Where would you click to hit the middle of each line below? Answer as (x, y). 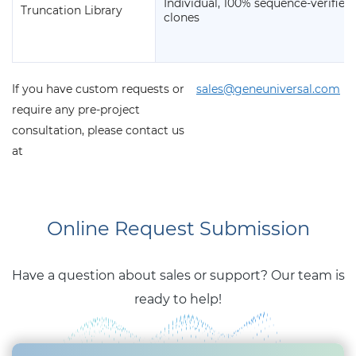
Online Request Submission (178, 229)
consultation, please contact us (98, 131)
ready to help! (178, 300)
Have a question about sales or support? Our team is (178, 276)
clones (182, 18)
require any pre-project (76, 110)
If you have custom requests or (98, 89)
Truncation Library (72, 11)
